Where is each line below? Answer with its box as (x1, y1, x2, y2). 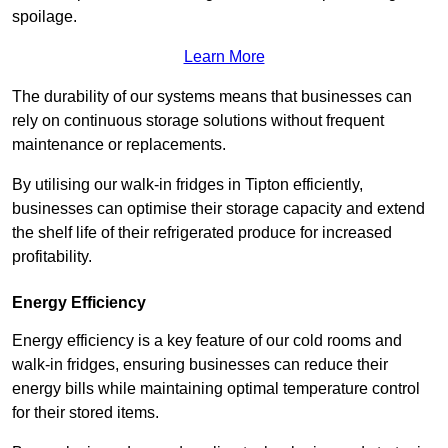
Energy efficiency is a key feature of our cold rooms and (12, 332, 402, 350)
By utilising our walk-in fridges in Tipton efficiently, (12, 176, 363, 194)
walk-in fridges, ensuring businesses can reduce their (12, 356, 388, 374)
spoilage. (12, 8, 81, 26)
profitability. (12, 248, 92, 266)
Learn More (183, 48, 265, 66)
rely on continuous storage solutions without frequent (12, 112, 384, 130)
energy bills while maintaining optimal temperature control (12, 380, 420, 398)
